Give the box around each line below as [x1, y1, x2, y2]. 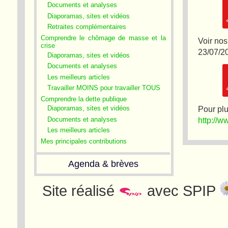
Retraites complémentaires [47, 23, 126, 31]
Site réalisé [42, 183, 119, 199]
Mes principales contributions [40, 137, 127, 145]
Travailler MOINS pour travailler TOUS [47, 84, 160, 92]
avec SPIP [142, 183, 219, 199]
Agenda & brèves [68, 159, 138, 169]
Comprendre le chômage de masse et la [40, 34, 166, 42]
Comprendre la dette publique [40, 95, 127, 103]
